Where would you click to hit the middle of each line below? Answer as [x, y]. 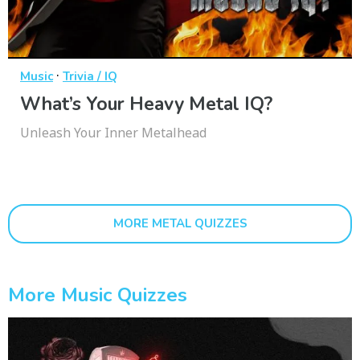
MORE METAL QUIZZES [180, 224]
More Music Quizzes [98, 295]
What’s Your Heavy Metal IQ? [146, 104]
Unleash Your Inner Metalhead [113, 133]
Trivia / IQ [90, 77]
